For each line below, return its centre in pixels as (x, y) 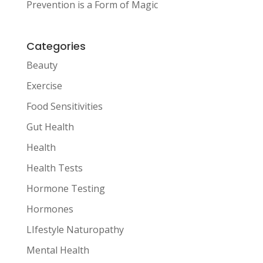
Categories (56, 46)
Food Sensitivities (64, 106)
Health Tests (54, 168)
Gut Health (50, 127)
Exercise (44, 85)
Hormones (50, 209)
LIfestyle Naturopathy (75, 229)
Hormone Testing (65, 188)
